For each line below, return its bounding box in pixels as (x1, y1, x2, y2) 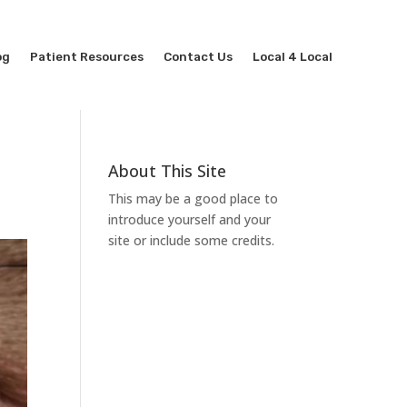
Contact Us (163, 49, 233, 65)
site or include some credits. (108, 231, 275, 249)
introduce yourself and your (108, 210, 272, 228)
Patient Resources (29, 49, 144, 65)
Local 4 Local (252, 49, 333, 65)
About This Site (108, 159, 227, 182)
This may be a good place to (108, 189, 279, 207)
